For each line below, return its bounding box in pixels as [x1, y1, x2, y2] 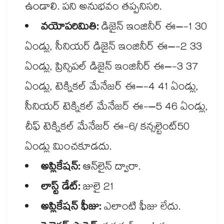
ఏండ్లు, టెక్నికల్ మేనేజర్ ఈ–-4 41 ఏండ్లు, [25, 79, 198, 97]
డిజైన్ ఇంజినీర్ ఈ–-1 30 [98, 19, 207, 37]
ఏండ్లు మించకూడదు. [25, 139, 111, 157]
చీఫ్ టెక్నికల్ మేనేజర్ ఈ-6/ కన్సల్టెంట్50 [25, 119, 189, 137]
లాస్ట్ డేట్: [41, 179, 80, 197]
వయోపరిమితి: [41, 19, 98, 37]
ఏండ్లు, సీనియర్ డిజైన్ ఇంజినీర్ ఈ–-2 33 [25, 39, 202, 57]
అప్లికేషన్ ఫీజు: [41, 199, 104, 217]
